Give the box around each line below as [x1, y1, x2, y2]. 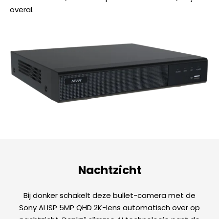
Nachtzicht [78, 162, 141, 178]
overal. [10, 4, 34, 15]
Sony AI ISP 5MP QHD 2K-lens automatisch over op [19, 202, 200, 213]
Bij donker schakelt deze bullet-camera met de [23, 190, 196, 201]
